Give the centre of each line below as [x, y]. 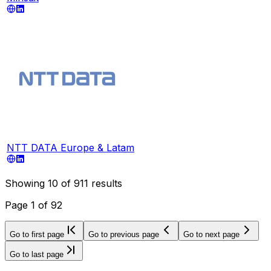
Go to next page [211, 234]
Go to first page [37, 234]
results [105, 183]
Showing [26, 183]
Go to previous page [124, 234]
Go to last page [37, 254]
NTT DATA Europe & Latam [70, 147]
